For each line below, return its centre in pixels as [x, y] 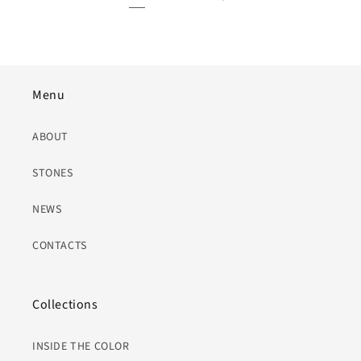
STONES [53, 173]
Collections [65, 304]
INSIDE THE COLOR [81, 346]
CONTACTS [60, 245]
